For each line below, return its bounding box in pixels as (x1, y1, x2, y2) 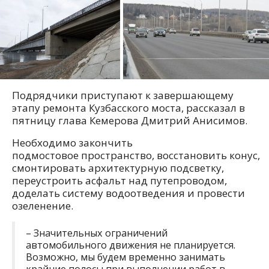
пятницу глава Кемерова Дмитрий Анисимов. (12, 113, 247, 127)
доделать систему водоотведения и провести (12, 186, 245, 200)
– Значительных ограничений (26, 226, 168, 240)
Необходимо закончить (12, 135, 133, 150)
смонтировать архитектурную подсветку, (12, 160, 224, 175)
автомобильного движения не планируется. (26, 238, 235, 252)
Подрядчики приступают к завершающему (12, 88, 234, 102)
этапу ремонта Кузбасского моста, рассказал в (12, 100, 245, 115)
